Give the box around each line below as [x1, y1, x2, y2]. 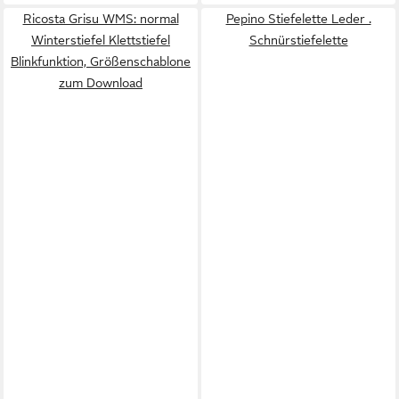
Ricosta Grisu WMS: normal [22, 12, 179, 26]
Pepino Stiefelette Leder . [225, 12, 371, 26]
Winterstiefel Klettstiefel [31, 33, 170, 47]
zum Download [59, 76, 142, 90]
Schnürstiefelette [248, 33, 348, 47]
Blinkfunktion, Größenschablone [11, 54, 191, 69]
